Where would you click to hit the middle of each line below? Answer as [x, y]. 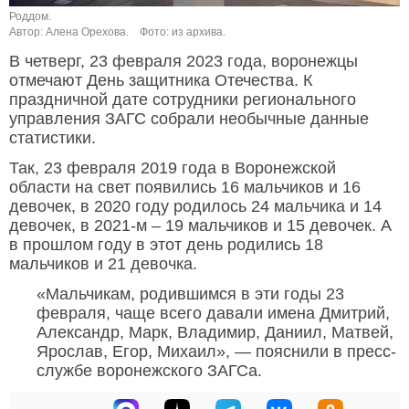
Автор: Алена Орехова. [69, 32]
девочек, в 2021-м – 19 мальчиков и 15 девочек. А [200, 226]
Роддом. [30, 17]
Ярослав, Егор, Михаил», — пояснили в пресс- [216, 352]
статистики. [52, 138]
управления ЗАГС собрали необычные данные [189, 119]
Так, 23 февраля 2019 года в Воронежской [173, 168]
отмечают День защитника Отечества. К [161, 81]
